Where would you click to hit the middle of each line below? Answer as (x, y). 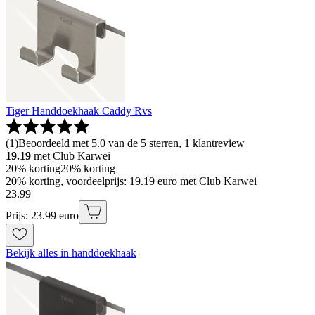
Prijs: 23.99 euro (42, 216)
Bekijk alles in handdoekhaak (71, 253)
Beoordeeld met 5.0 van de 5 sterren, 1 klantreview (131, 143)
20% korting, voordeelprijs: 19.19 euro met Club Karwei (131, 181)
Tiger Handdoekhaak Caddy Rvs (79, 111)
